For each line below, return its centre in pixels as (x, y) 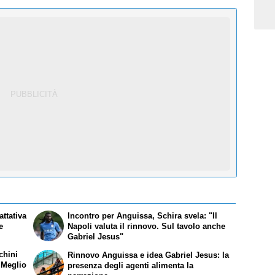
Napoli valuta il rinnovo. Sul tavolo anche (147, 226)
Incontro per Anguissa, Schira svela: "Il (143, 215)
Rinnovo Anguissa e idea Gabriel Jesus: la (149, 255)
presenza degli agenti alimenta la (131, 265)
